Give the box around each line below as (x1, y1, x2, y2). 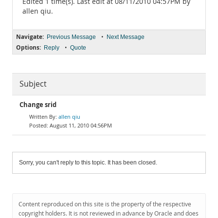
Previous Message (47, 34, 96, 40)
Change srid (19, 101, 56, 109)
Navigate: (16, 33, 44, 41)
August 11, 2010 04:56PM (50, 122, 112, 129)
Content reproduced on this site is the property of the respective (18, 200, 191, 208)
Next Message (107, 34, 145, 40)
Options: (16, 43, 41, 52)
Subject (19, 79, 47, 89)
